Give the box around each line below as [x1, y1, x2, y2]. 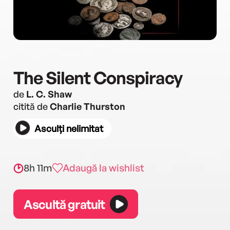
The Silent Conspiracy [13, 67, 182, 88]
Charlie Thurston [50, 101, 125, 112]
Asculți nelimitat [34, 123, 103, 134]
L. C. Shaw [26, 88, 72, 100]
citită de [13, 101, 50, 112]
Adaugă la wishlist [63, 162, 144, 174]
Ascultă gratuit [24, 196, 105, 212]
